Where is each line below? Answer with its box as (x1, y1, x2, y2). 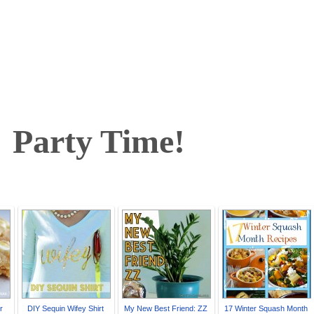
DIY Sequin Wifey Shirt (27, 303, 104, 313)
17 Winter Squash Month (224, 303, 308, 313)
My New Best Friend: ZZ (123, 303, 207, 313)
